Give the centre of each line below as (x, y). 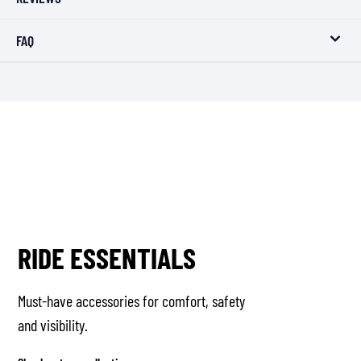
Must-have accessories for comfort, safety (132, 301)
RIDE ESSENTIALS (107, 257)
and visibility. (53, 325)
